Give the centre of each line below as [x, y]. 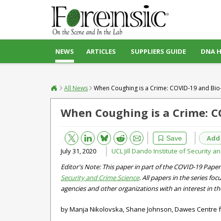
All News [76, 88]
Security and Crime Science [100, 178]
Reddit [117, 136]
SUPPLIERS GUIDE [158, 51]
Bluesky [100, 136]
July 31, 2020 [78, 151]
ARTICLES [101, 51]
